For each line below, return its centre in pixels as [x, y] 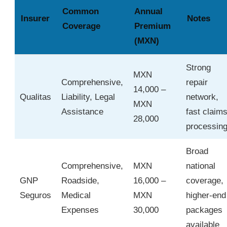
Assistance [82, 112]
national [201, 166]
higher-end [206, 196]
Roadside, [80, 181]
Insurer [35, 19]
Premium [153, 26]
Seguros [35, 196]
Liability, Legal [88, 97]
